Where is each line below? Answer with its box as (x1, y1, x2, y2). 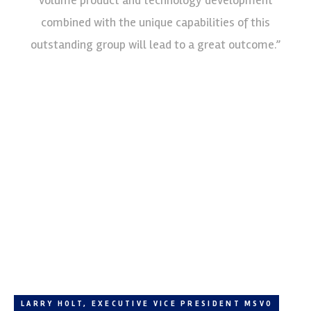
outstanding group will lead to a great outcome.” (31, 36, 280, 52)
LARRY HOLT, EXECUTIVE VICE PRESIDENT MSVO (21, 299, 274, 308)
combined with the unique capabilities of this (41, 14, 270, 30)
